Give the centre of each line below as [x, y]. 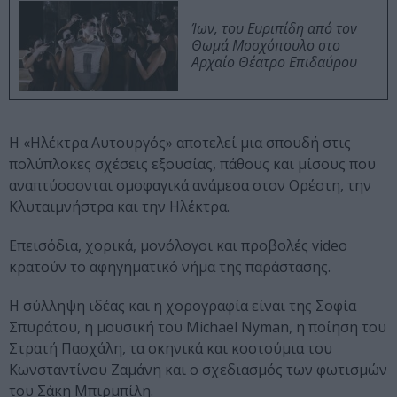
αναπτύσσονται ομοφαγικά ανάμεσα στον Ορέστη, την [190, 186]
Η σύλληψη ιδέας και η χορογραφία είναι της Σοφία [183, 306]
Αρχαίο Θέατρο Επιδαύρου [274, 62]
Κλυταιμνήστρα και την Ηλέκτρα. [119, 207]
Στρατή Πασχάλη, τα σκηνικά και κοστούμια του [171, 349]
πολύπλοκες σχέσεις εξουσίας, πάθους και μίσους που [192, 164]
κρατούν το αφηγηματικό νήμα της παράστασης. [170, 267]
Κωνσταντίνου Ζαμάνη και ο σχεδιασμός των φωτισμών [198, 370]
